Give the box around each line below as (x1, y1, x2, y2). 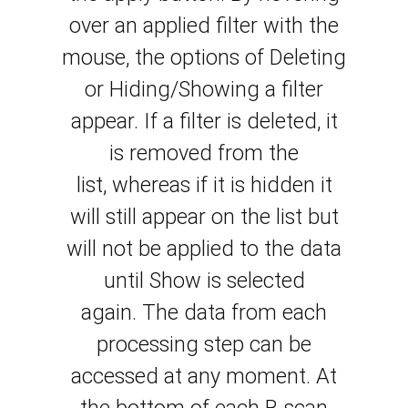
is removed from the (109, 140, 299, 167)
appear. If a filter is (70, 108, 241, 135)
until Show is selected (103, 268, 305, 294)
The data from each (142, 300, 327, 326)
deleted (246, 108, 317, 135)
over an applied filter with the (69, 13, 339, 39)
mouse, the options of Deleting (62, 45, 346, 71)
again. (81, 300, 137, 326)
